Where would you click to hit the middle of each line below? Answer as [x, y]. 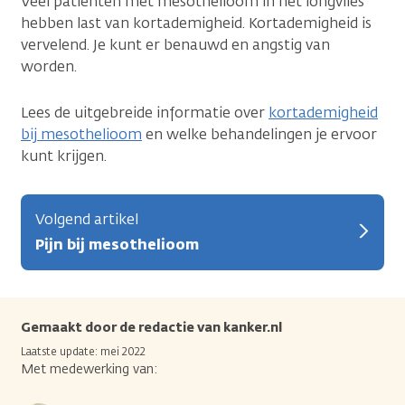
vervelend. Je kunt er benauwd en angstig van [175, 44]
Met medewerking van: [89, 369]
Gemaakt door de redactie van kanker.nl [151, 327]
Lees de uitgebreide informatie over [145, 112]
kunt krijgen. [64, 155]
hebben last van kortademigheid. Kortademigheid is [196, 23]
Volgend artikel [87, 219]
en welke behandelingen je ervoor [259, 134]
